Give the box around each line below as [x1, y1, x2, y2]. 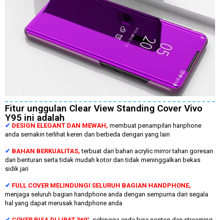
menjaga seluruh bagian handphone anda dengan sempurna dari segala [5, 191, 208, 198]
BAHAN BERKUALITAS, [12, 147, 82, 155]
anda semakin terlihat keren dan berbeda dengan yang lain [5, 130, 170, 138]
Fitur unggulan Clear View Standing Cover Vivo [5, 102, 202, 114]
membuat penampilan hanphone [110, 121, 201, 129]
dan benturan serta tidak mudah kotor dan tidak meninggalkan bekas [5, 156, 200, 164]
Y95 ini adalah [5, 111, 65, 123]
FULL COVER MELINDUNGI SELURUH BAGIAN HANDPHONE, [12, 182, 191, 190]
